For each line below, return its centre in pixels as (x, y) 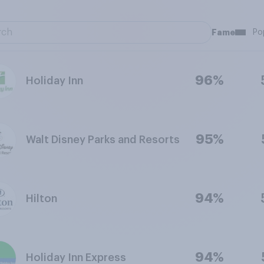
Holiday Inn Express (76, 258)
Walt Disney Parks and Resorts (103, 140)
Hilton (41, 199)
